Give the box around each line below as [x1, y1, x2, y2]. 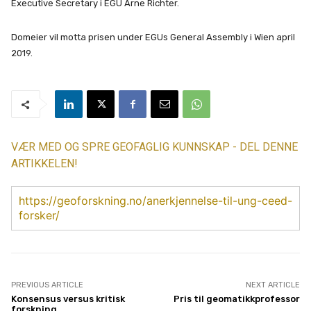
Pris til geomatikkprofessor [173, 294, 300, 305]
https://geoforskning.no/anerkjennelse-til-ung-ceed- [19, 194, 292, 208]
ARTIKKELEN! [11, 157, 78, 171]
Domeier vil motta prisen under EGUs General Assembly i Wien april [11, 32, 295, 43]
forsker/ [19, 208, 60, 223]
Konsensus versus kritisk [11, 294, 125, 305]
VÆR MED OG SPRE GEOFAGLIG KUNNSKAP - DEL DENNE [11, 140, 298, 154]
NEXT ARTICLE [245, 280, 300, 290]
